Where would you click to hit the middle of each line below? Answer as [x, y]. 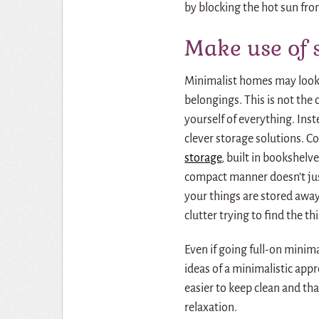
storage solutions [259, 138]
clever [199, 138]
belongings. [214, 100]
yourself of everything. [240, 119]
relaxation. [211, 308]
